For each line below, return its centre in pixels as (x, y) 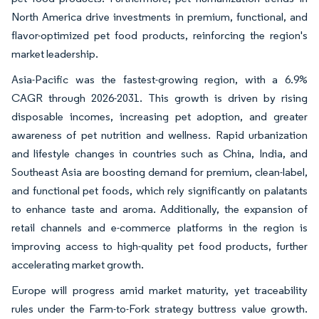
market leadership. (56, 53)
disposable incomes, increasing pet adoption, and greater (159, 116)
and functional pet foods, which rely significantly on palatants (159, 190)
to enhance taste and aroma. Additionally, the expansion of (159, 209)
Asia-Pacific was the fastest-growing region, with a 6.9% (159, 79)
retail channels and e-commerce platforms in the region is (159, 227)
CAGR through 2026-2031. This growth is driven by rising (159, 98)
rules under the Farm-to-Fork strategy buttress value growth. (159, 308)
